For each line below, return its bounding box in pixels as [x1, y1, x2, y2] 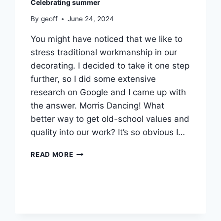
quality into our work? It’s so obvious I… [31, 127, 185, 138]
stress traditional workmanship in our [31, 47, 178, 58]
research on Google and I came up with [31, 87, 186, 98]
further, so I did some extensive [31, 74, 156, 84]
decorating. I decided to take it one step [31, 61, 190, 71]
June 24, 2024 [67, 15, 114, 23]
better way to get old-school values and [31, 114, 190, 124]
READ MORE [31, 150, 74, 159]
